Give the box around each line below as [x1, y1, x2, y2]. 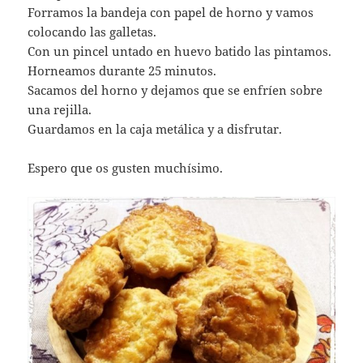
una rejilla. [28, 101, 92, 118]
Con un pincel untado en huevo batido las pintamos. [28, 43, 332, 60]
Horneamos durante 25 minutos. [28, 62, 217, 79]
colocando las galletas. [28, 23, 157, 41]
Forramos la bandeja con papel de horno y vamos [28, 4, 314, 21]
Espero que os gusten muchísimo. [28, 160, 224, 177]
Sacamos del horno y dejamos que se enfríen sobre [28, 82, 323, 99]
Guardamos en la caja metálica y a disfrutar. [28, 121, 283, 138]
